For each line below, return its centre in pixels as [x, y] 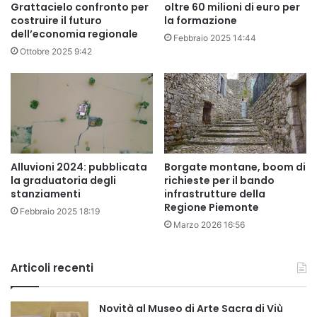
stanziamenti [46, 194]
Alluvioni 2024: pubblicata [79, 167]
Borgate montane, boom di [235, 167]
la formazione [201, 21]
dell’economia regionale [74, 34]
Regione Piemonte [212, 207]
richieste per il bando [219, 180]
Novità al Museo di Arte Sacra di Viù [191, 308]
